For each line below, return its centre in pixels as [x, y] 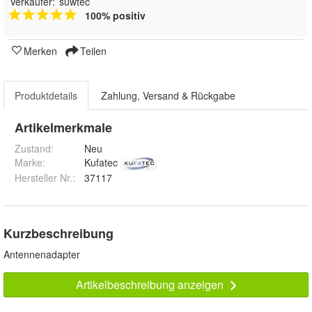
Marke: [30, 163]
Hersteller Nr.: [45, 178]
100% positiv [115, 16]
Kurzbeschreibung [58, 234]
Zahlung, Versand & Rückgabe [168, 96]
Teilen [92, 51]
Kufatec [101, 163]
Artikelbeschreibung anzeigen [151, 285]
